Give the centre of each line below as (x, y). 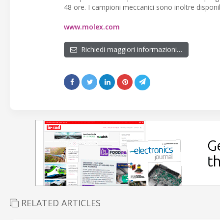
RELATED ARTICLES (60, 203)
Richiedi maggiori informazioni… (130, 50)
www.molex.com (92, 27)
